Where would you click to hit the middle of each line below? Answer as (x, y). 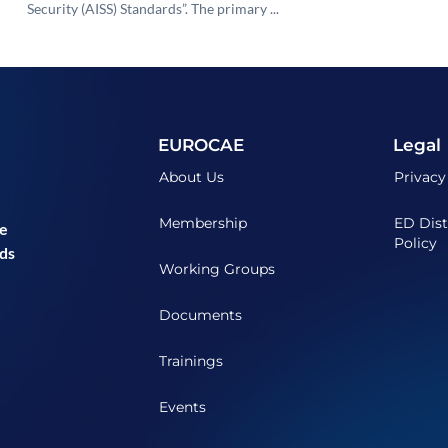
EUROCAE (201, 145)
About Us (192, 177)
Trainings (191, 361)
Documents (201, 315)
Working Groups (217, 269)
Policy (416, 243)
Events (183, 407)
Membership (203, 223)
